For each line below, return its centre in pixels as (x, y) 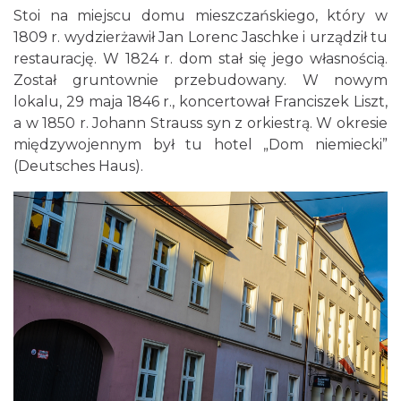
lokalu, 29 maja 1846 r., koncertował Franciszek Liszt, (200, 102)
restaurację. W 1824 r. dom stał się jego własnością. (200, 59)
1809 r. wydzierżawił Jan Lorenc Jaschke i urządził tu (200, 37)
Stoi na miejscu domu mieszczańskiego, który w (200, 16)
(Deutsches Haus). (78, 166)
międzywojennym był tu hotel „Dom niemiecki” (200, 145)
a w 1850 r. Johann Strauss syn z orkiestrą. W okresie (200, 123)
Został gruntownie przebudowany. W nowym (200, 80)
